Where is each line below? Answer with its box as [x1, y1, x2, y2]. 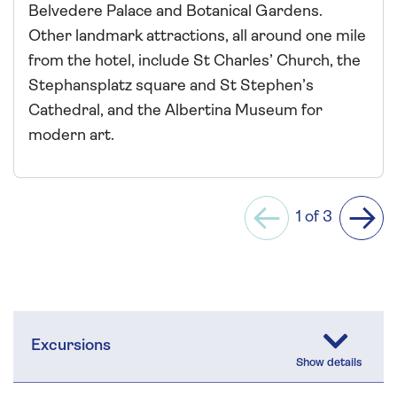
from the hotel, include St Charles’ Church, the [28, 52, 361, 70]
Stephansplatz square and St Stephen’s [28, 77, 314, 95]
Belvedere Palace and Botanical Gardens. [28, 3, 323, 20]
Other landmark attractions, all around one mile [28, 27, 366, 45]
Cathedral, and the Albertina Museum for [28, 102, 323, 120]
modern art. [28, 127, 114, 144]
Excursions [31, 337, 111, 354]
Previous [265, 219, 329, 237]
